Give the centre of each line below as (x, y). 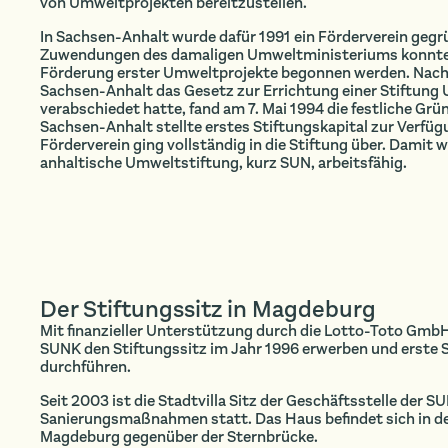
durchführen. (85, 367)
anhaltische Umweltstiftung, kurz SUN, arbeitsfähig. (223, 163)
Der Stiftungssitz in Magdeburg (207, 310)
